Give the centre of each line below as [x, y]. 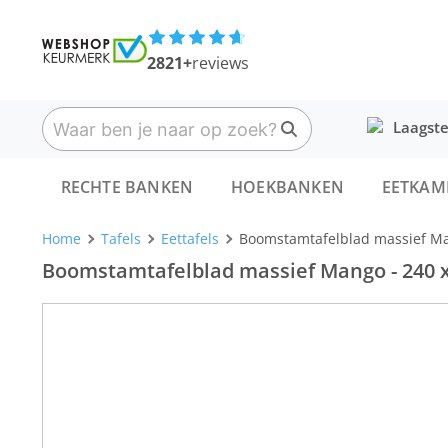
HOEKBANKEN [287, 187]
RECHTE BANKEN [127, 187]
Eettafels [189, 238]
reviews [220, 63]
